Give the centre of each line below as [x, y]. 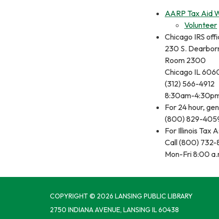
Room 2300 [185, 60]
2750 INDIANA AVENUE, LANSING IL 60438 [114, 209]
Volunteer [201, 25]
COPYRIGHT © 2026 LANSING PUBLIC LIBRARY [121, 196]
